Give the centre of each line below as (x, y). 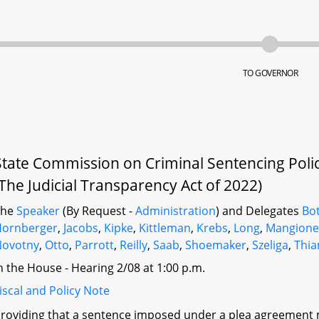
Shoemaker (216, 245)
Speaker (38, 211)
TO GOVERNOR (270, 73)
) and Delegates (259, 211)
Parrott (95, 245)
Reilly (134, 245)
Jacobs (81, 228)
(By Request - (98, 211)
